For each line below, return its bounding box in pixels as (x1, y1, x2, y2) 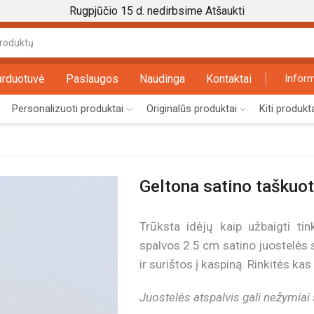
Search (217, 43, 249, 55)
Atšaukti (205, 4, 245, 18)
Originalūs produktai (146, 102, 237, 115)
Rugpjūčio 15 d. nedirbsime (69, 4, 205, 18)
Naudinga (139, 72, 186, 86)
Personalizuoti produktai (12, 102, 124, 115)
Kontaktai (206, 72, 252, 86)
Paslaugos (66, 72, 119, 86)
